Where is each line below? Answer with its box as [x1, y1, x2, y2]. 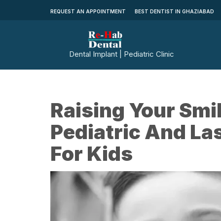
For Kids [50, 142, 133, 166]
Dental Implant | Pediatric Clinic [69, 49, 174, 59]
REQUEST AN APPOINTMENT [50, 8, 126, 14]
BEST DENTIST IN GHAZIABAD [135, 8, 214, 14]
